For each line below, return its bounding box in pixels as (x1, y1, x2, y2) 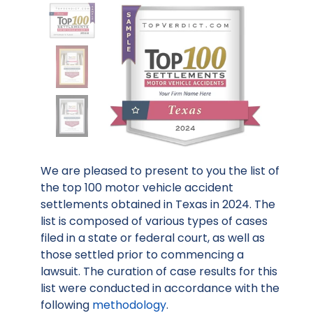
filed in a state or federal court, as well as (41, 230, 265, 247)
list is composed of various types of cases (41, 213, 268, 230)
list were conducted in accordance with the (41, 280, 279, 297)
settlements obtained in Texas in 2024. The (41, 196, 275, 213)
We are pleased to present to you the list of (41, 163, 279, 180)
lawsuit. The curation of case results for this (41, 263, 277, 280)
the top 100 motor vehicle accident (41, 180, 233, 196)
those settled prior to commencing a (41, 247, 244, 263)
